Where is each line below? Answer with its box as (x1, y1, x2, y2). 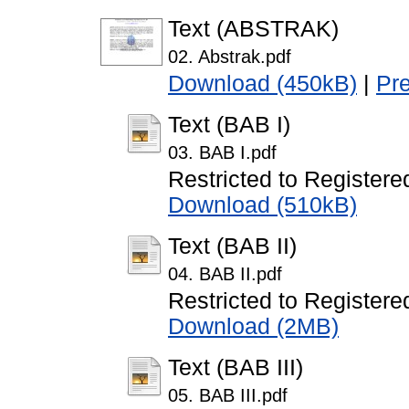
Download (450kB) (168, 71, 357, 97)
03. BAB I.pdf (168, 142, 277, 163)
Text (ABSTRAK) (168, 16, 339, 42)
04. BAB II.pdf (168, 264, 282, 285)
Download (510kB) (168, 193, 357, 218)
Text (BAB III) (168, 355, 303, 381)
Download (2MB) (168, 314, 339, 340)
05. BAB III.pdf (168, 385, 288, 406)
